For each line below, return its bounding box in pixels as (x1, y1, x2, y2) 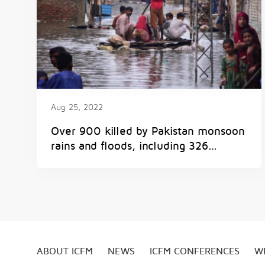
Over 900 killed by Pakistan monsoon (51, 125, 245, 137)
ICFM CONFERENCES (150, 246, 240, 257)
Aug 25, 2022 (51, 103, 103, 112)
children (51, 155, 92, 167)
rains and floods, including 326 (51, 140, 208, 152)
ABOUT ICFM (37, 246, 93, 257)
